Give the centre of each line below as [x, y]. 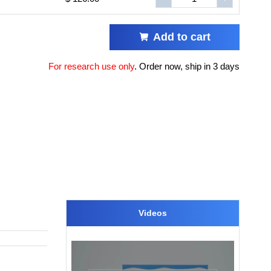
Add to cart [182, 37]
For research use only [91, 66]
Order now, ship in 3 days [189, 66]
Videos [152, 213]
